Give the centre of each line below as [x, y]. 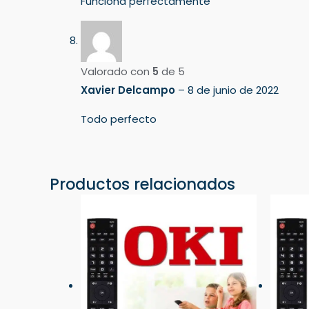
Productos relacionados [142, 184]
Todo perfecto [119, 119]
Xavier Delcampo [129, 90]
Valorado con [117, 71]
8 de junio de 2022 [233, 90]
